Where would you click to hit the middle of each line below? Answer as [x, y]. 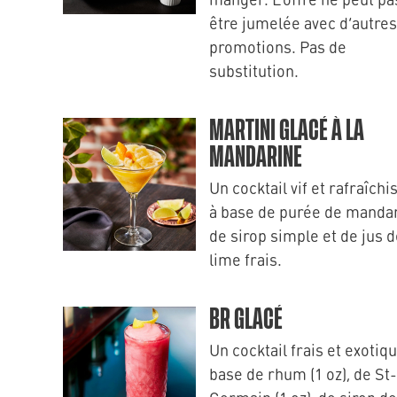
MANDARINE [256, 158]
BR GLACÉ [246, 320]
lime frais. [245, 259]
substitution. [254, 70]
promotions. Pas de [278, 47]
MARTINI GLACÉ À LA [287, 131]
